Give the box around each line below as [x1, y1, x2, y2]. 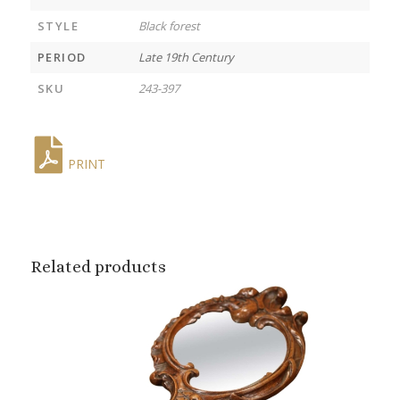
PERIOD [37, 48, 87, 65]
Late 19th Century [137, 48, 234, 65]
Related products [29, 256, 166, 276]
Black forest [137, 17, 200, 34]
